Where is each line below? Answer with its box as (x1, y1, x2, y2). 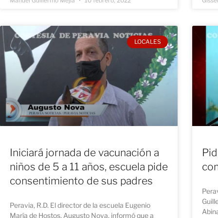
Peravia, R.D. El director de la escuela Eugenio (10, 200, 150, 209)
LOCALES (134, 37, 161, 45)
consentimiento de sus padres (10, 174, 153, 187)
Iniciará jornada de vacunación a (10, 146, 159, 159)
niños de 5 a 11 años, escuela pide (10, 160, 168, 173)
